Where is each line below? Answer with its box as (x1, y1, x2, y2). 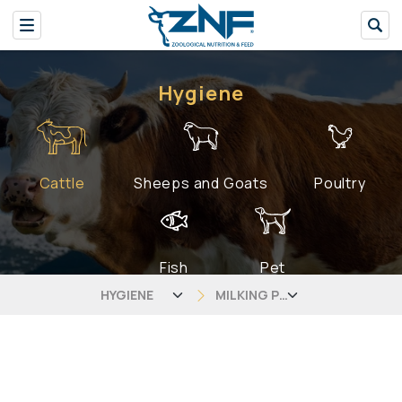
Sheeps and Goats (134, 172, 268, 193)
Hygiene (157, 80, 245, 107)
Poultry (314, 172, 366, 193)
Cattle (39, 172, 85, 193)
